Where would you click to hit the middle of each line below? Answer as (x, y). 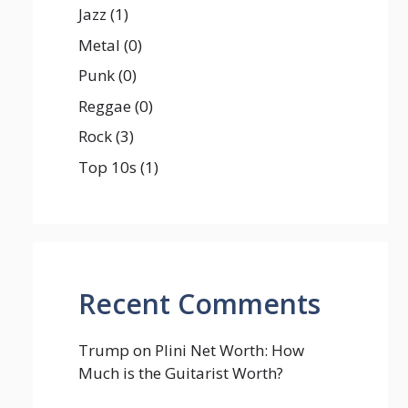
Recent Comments (199, 303)
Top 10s (107, 167)
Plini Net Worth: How (229, 350)
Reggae (105, 106)
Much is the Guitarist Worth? (181, 372)
